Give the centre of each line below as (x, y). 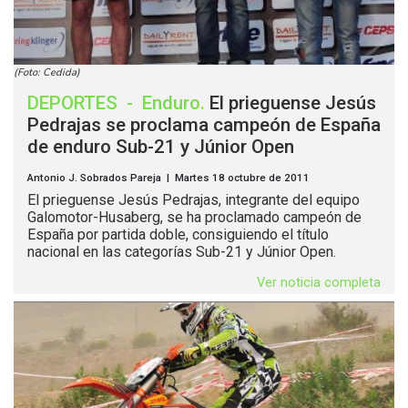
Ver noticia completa (319, 283)
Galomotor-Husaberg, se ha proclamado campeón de (194, 218)
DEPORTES (75, 103)
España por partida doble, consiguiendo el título (178, 235)
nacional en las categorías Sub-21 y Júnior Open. (182, 252)
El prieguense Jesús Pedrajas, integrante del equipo (194, 200)
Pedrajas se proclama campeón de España (204, 125)
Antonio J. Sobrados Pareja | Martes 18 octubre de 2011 (168, 178)
